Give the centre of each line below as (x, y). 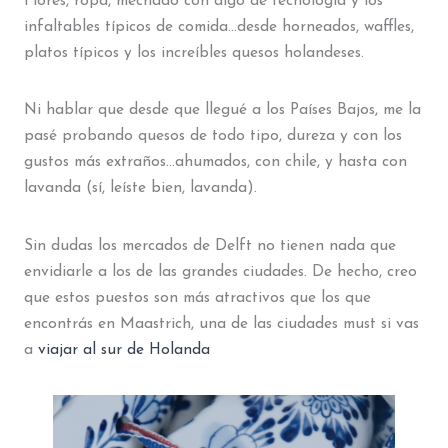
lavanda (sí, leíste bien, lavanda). (140, 188)
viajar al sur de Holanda (123, 350)
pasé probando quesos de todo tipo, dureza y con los (212, 136)
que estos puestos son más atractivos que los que (197, 298)
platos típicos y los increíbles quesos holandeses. (193, 52)
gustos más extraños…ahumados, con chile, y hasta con (215, 162)
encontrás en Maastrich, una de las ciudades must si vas (221, 324)
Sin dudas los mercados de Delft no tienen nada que (209, 246)
